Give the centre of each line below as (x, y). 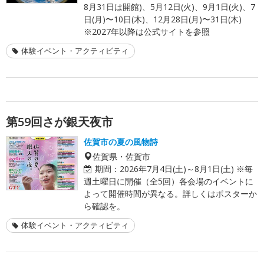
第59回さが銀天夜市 (60, 121)
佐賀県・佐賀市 (121, 156)
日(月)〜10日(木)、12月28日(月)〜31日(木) (163, 19)
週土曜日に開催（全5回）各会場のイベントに (169, 181)
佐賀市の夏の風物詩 (121, 141)
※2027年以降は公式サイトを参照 (147, 31)
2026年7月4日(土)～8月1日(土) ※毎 (186, 169)
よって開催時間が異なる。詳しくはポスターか (170, 193)
